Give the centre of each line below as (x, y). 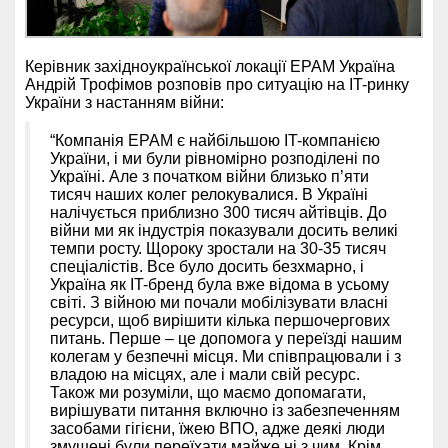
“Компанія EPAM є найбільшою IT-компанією (215, 140)
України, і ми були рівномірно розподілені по (215, 158)
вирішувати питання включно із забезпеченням (225, 410)
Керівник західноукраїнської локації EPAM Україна (210, 66)
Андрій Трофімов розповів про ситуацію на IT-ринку (217, 84)
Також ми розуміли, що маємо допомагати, (208, 392)
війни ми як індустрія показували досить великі (224, 230)
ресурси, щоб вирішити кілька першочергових (220, 320)
